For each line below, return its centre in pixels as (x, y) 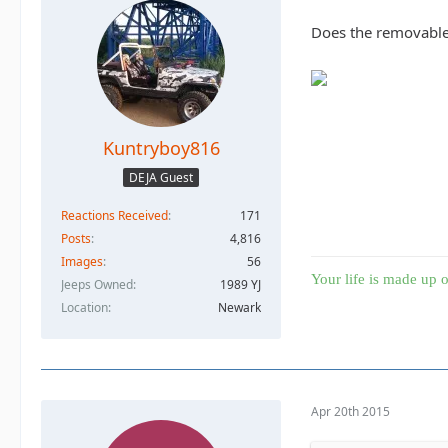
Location (84, 308)
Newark (239, 308)
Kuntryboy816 (161, 148)
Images (82, 262)
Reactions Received (114, 216)
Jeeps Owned (97, 285)
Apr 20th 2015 (350, 411)
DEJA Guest (161, 178)
